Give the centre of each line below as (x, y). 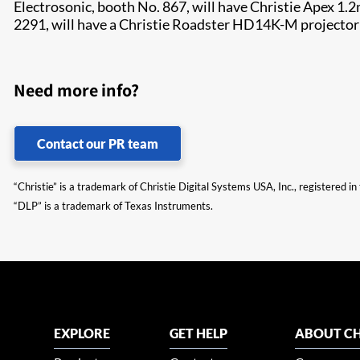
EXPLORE (82, 333)
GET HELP (199, 333)
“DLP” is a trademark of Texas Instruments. (113, 206)
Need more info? (76, 90)
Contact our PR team (98, 143)
